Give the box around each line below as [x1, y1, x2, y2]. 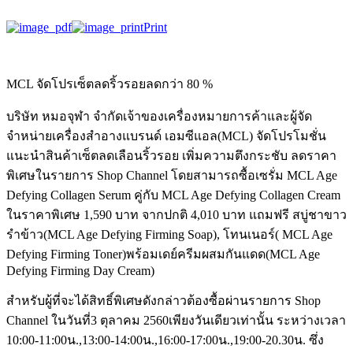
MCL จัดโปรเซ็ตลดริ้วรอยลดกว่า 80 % [6, 76, 213, 91]
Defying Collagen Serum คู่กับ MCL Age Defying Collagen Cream [6, 188, 340, 202]
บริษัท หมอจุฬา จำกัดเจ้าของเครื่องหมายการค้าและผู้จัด [6, 109, 312, 123]
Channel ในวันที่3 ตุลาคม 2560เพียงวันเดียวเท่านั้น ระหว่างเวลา [6, 313, 346, 327]
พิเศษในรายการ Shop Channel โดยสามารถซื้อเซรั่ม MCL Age [6, 168, 337, 182]
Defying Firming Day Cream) [6, 263, 154, 277]
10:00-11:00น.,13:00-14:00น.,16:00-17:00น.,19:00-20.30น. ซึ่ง [6, 333, 324, 347]
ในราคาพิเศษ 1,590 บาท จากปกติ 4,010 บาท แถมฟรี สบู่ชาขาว [6, 207, 347, 221]
